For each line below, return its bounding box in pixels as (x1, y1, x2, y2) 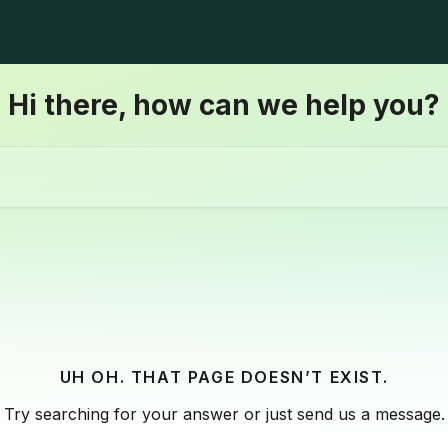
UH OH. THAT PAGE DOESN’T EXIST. (59, 367, 389, 387)
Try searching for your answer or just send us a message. (3, 404, 445, 424)
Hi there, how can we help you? (8, 88, 440, 122)
